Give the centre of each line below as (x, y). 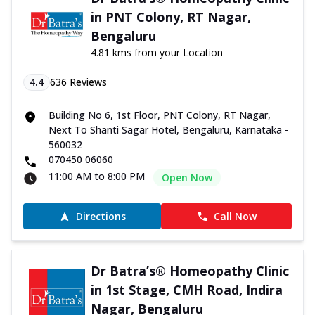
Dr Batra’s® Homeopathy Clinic (189, 271)
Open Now (187, 178)
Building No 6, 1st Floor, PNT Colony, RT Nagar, (160, 115)
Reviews (87, 82)
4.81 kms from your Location (156, 53)
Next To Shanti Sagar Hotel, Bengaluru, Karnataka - (168, 130)
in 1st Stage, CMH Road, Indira (186, 290)
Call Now (235, 217)
